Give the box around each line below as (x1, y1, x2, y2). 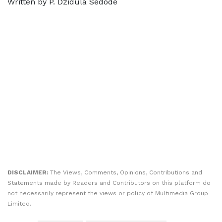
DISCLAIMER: (7, 169, 50, 176)
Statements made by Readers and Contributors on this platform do (7, 179, 211, 186)
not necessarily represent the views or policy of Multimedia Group (7, 190, 208, 197)
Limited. (7, 200, 31, 207)
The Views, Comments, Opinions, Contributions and (50, 169, 202, 176)
